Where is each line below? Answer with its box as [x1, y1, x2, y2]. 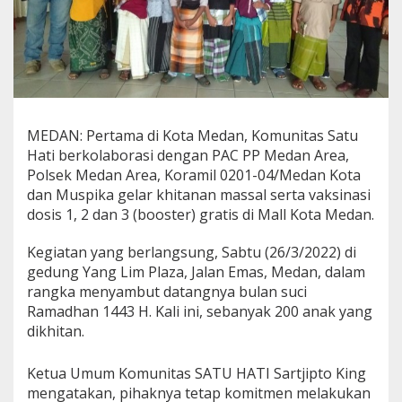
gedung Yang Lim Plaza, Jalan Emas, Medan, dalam [27, 261, 365, 282]
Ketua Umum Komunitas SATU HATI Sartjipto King [27, 363, 366, 383]
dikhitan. [27, 320, 84, 341]
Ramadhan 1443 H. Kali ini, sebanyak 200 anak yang [27, 301, 372, 321]
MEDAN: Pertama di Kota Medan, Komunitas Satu [27, 125, 358, 145]
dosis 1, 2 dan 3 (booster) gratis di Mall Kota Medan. [27, 204, 374, 224]
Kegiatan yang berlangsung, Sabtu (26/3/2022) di [27, 241, 356, 262]
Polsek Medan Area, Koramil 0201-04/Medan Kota [27, 164, 361, 185]
